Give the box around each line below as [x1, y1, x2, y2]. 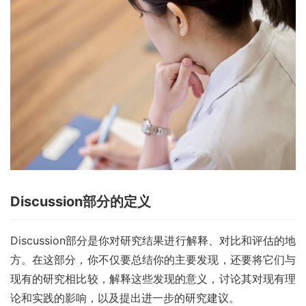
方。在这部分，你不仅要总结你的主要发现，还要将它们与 [10, 252, 296, 266]
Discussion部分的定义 [10, 193, 151, 210]
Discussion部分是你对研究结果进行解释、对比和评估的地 [10, 233, 296, 247]
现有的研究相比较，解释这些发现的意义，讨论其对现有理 [10, 271, 296, 286]
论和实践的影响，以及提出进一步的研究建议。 [10, 290, 240, 305]
